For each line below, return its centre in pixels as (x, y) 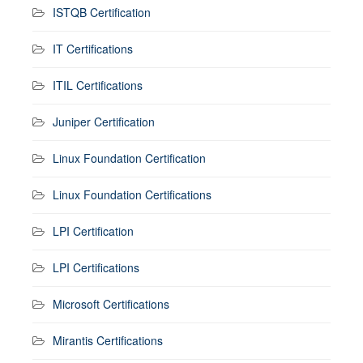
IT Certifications (93, 48)
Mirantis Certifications (108, 340)
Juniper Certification (104, 121)
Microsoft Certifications (111, 303)
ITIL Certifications (98, 85)
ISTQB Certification (102, 12)
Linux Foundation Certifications (132, 194)
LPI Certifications (96, 267)
